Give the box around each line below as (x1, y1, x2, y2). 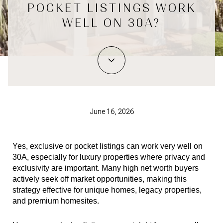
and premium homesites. (12, 197, 99, 205)
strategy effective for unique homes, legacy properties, (12, 186, 202, 194)
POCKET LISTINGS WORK (27, 1, 196, 15)
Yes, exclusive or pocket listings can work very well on (12, 142, 203, 150)
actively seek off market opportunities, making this (12, 175, 187, 183)
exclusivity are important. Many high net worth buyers (12, 164, 199, 172)
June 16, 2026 (89, 108, 134, 116)
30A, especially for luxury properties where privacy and (12, 153, 205, 161)
